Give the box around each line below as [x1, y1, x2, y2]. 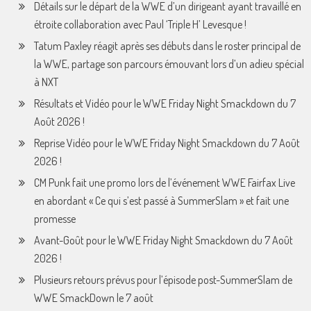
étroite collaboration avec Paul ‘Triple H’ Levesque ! [33, 17, 246, 31]
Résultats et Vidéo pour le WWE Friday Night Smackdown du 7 [33, 96, 296, 110]
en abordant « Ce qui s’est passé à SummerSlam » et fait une [33, 194, 289, 208]
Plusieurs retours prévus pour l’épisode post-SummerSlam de [33, 273, 292, 287]
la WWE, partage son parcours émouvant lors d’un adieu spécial [33, 57, 304, 71]
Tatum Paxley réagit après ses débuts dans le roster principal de [33, 39, 301, 53]
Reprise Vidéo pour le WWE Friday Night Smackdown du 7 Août [33, 136, 300, 150]
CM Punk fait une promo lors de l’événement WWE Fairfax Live [33, 176, 295, 190]
